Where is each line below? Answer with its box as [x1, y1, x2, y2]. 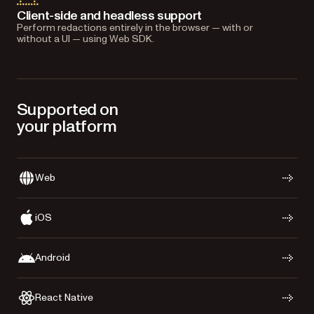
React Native [35, 291, 93, 305]
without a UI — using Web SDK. [17, 32, 154, 46]
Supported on [17, 97, 118, 121]
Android [35, 251, 70, 265]
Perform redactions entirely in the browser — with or [17, 20, 253, 34]
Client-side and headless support [17, 6, 202, 25]
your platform [17, 114, 117, 138]
